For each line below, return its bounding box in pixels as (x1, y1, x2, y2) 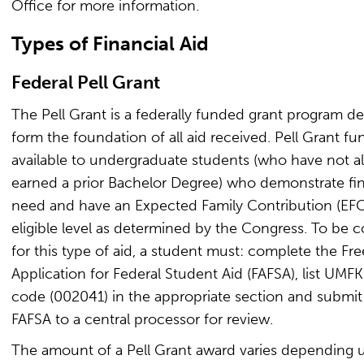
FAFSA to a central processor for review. (11, 310, 273, 328)
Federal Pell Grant (11, 71, 160, 93)
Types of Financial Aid (11, 32, 209, 55)
